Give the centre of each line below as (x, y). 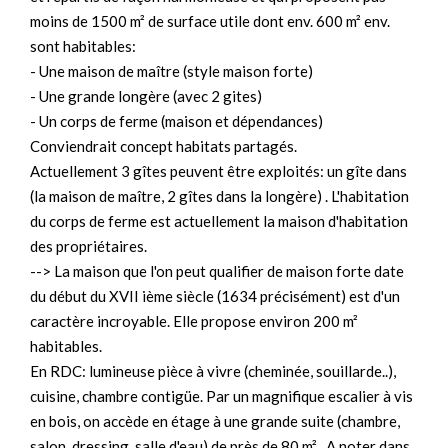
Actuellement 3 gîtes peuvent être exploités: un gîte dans (218, 171)
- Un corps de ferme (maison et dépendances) (176, 121)
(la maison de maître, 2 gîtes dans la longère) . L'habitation (219, 196)
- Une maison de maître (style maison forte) (171, 71)
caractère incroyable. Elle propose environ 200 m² (194, 321)
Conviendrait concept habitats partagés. (163, 146)
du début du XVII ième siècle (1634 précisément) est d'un (215, 296)
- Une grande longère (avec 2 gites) (146, 96)
